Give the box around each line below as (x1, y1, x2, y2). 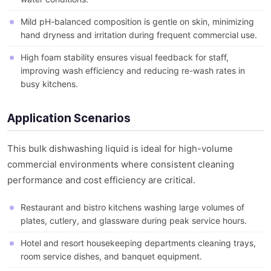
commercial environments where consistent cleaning (7, 158, 234, 171)
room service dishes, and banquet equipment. (21, 251, 202, 262)
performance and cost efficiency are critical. (7, 174, 195, 186)
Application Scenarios (7, 111, 131, 126)
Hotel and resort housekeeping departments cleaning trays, (21, 238, 256, 249)
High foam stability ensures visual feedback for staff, (21, 52, 229, 63)
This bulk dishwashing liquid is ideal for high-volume (7, 143, 233, 155)
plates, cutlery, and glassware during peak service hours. (21, 215, 247, 226)
